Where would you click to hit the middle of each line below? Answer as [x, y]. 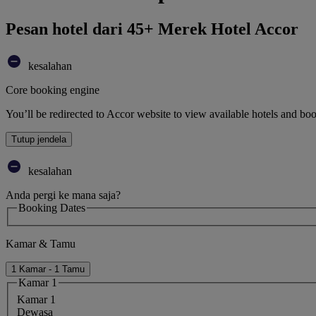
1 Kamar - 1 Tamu [48, 269]
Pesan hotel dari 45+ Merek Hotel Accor [152, 29]
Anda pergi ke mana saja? [63, 195]
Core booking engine [53, 90]
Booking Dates [52, 207]
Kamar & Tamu [41, 244]
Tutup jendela [39, 139]
